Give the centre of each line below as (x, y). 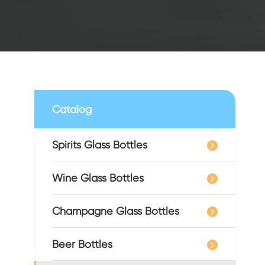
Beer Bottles (82, 244)
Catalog (72, 109)
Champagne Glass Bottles (116, 211)
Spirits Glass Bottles (100, 145)
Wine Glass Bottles (98, 178)
